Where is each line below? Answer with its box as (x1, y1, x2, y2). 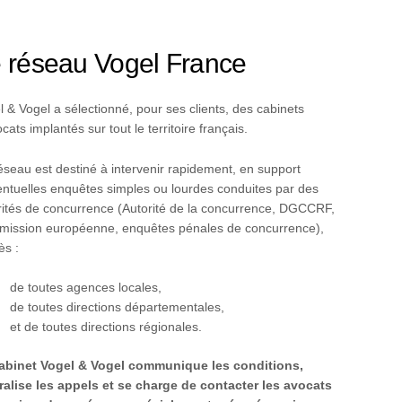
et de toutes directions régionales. (10, 319, 203, 334)
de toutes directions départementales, (10, 299, 225, 314)
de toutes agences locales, (10, 279, 162, 294)
